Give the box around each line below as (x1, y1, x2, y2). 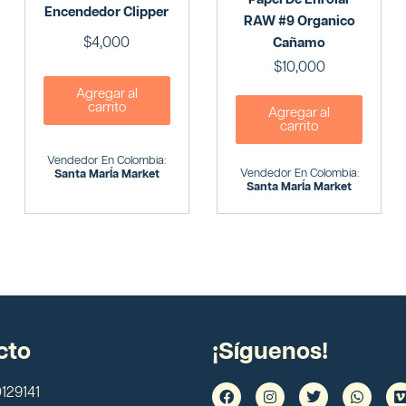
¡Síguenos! (212, 339, 328, 364)
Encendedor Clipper (44, 5, 169, 20)
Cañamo (273, 36, 326, 51)
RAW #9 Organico (243, 14, 355, 29)
